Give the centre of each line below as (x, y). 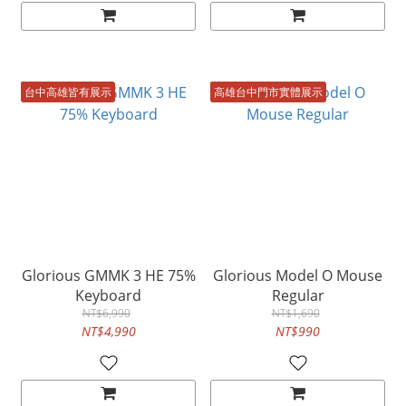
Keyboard (108, 296)
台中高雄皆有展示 (68, 92)
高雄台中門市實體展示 (268, 92)
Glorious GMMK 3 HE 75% (108, 276)
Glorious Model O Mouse (298, 276)
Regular (298, 296)
